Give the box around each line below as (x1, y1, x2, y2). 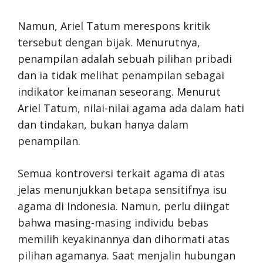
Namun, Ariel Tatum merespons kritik (18, 19, 210, 33)
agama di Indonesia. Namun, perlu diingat (18, 199, 230, 213)
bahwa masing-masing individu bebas (18, 215, 208, 230)
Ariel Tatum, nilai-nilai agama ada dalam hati (18, 101, 244, 115)
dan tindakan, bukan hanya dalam (18, 117, 188, 131)
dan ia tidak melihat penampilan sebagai (18, 68, 224, 82)
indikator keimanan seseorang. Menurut (18, 85, 221, 99)
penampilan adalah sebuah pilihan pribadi (18, 52, 232, 66)
